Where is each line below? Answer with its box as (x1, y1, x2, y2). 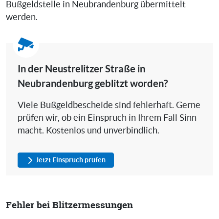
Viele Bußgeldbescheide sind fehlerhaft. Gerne (18, 100, 200, 110)
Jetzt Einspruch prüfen (36, 156, 106, 164)
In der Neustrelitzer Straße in (18, 63, 145, 75)
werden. (6, 12, 38, 22)
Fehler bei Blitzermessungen (6, 198, 133, 211)
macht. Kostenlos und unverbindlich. (18, 126, 159, 136)
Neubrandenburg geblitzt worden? (18, 78, 168, 89)
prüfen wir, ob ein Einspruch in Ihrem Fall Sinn (18, 113, 197, 123)
